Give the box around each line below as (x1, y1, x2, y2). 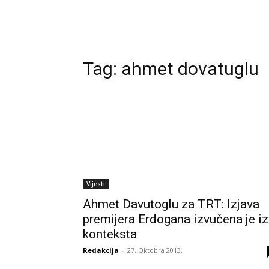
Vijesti (86, 180, 105, 188)
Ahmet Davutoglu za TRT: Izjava (83, 197, 259, 211)
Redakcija (83, 246, 119, 255)
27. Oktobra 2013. (127, 246, 183, 255)
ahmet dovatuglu (121, 58, 259, 79)
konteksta (83, 227, 137, 241)
